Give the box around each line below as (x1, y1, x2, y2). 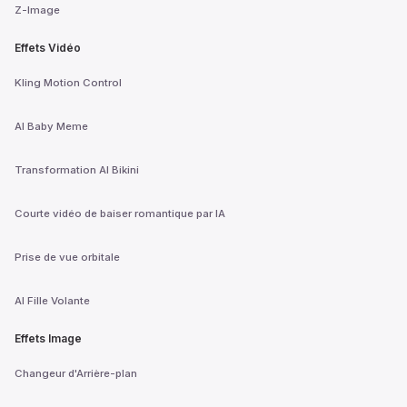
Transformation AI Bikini (15, 163, 139, 176)
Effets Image (15, 332, 82, 346)
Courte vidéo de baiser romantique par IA (15, 206, 225, 220)
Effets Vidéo (15, 41, 81, 55)
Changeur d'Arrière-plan (15, 366, 137, 380)
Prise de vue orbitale (15, 250, 120, 263)
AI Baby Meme (15, 119, 88, 133)
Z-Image (15, 3, 60, 16)
